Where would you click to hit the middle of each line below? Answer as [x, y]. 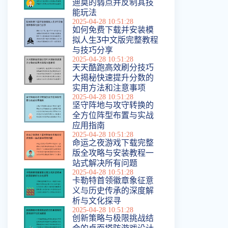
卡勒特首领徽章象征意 [113, 180]
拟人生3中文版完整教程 [115, 40]
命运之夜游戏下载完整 [113, 143]
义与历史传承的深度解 [113, 191]
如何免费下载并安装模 [113, 30]
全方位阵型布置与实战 [113, 115]
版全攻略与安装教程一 [113, 153]
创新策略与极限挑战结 [113, 218]
